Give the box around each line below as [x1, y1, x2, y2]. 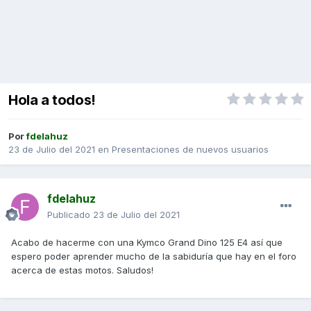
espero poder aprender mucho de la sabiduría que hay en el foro [11, 251, 296, 262]
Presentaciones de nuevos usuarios [112, 144, 269, 155]
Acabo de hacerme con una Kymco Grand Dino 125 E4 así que [11, 237, 283, 249]
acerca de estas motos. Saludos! [11, 264, 153, 276]
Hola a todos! [8, 92, 96, 109]
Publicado [47, 209, 93, 221]
